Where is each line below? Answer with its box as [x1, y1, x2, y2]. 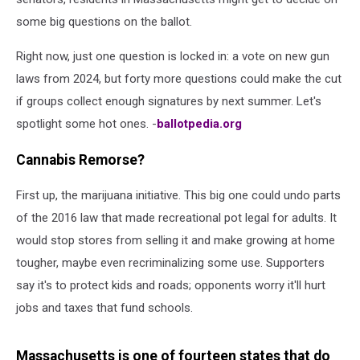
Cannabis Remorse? [16, 151, 145, 168]
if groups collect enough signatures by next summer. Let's [16, 94, 321, 108]
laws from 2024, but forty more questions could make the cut [16, 72, 342, 86]
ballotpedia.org [157, 117, 242, 131]
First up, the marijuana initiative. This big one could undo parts [16, 188, 341, 203]
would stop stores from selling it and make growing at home [16, 233, 335, 248]
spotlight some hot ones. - [16, 117, 157, 131]
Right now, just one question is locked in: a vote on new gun [16, 49, 329, 63]
